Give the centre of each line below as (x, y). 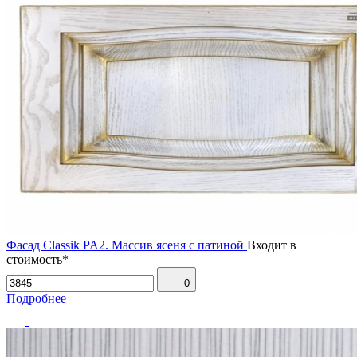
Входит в (272, 245)
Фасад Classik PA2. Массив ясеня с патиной (125, 245)
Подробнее (36, 298)
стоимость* (37, 259)
